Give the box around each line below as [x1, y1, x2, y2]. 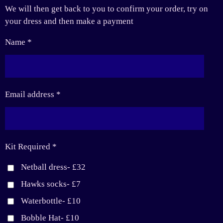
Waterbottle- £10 [21, 196, 81, 206]
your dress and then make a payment [5, 16, 135, 26]
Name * [5, 37, 32, 47]
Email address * [5, 90, 61, 100]
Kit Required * [5, 142, 57, 152]
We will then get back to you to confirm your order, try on [5, 3, 208, 13]
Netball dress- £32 [21, 162, 86, 172]
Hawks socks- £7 [21, 179, 81, 189]
